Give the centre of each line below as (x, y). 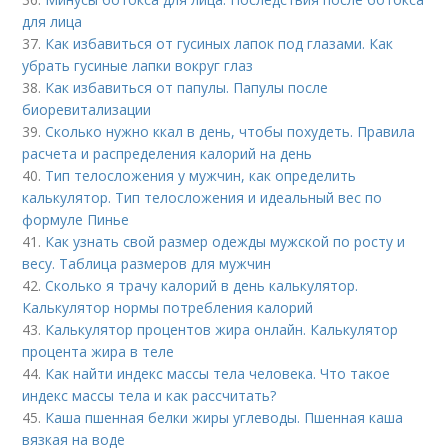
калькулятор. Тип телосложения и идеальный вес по (202, 198)
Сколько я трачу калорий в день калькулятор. (202, 286)
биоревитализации (87, 110)
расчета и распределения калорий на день (167, 154)
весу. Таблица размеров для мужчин (147, 264)
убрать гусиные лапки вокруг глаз (138, 66)
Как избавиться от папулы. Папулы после (187, 88)
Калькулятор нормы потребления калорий (168, 308)
